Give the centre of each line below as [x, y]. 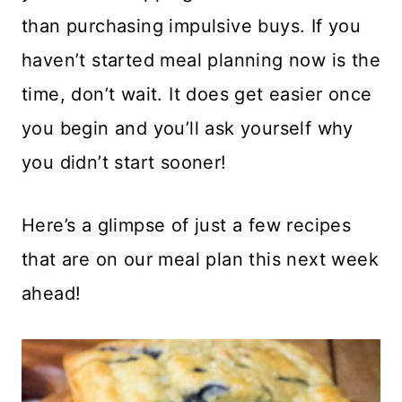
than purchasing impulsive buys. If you [192, 26]
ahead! [52, 293]
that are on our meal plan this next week [200, 259]
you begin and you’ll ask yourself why [188, 128]
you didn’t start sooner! [124, 162]
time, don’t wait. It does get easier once [197, 94]
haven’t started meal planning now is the [201, 60]
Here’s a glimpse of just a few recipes [187, 225]
